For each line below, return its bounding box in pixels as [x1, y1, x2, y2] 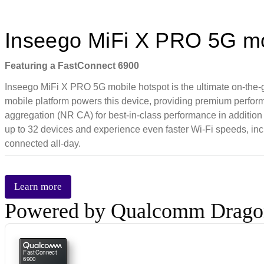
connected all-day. [5, 138, 81, 148]
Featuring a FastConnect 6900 [5, 60, 139, 71]
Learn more [14, 180, 62, 192]
